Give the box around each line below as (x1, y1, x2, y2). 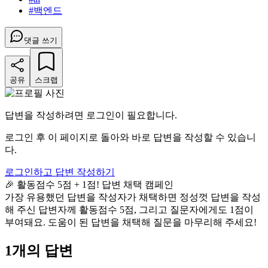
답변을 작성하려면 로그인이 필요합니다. (5, 110, 177, 121)
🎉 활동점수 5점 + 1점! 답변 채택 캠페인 (5, 179, 173, 190)
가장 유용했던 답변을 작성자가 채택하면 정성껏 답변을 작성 (5, 192, 261, 203)
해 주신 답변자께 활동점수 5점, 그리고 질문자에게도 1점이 (5, 205, 254, 215)
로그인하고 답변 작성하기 (5, 167, 115, 178)
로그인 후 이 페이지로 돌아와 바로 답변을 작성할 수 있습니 (5, 132, 256, 143)
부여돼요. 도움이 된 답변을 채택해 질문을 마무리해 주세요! (5, 217, 257, 228)
